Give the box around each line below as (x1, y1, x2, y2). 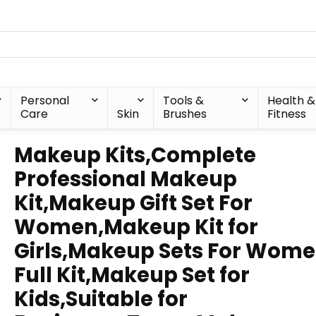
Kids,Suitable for (14, 285, 188, 313)
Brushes (163, 106, 207, 122)
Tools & (163, 92, 205, 109)
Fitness (267, 106, 306, 122)
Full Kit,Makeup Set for (14, 261, 250, 289)
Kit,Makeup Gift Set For (14, 189, 253, 217)
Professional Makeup (14, 165, 237, 193)
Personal (20, 92, 70, 109)
